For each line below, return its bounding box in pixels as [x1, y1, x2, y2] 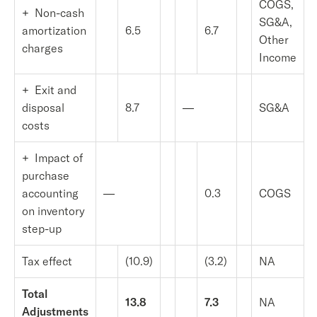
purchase [22, 168, 69, 183]
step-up [22, 221, 62, 236]
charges [22, 41, 63, 55]
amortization [22, 23, 86, 38]
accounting [22, 186, 79, 200]
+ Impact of [22, 151, 83, 165]
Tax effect [22, 254, 72, 268]
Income [259, 50, 296, 64]
